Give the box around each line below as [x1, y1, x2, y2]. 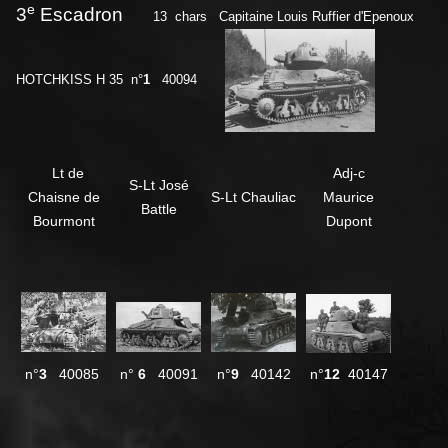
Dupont [325, 213, 372, 230]
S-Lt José [128, 177, 189, 194]
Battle [140, 201, 177, 218]
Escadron [35, 4, 133, 26]
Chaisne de [27, 189, 100, 206]
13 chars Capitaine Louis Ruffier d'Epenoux [133, 9, 426, 25]
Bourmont [32, 213, 95, 230]
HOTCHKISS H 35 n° [16, 72, 143, 88]
